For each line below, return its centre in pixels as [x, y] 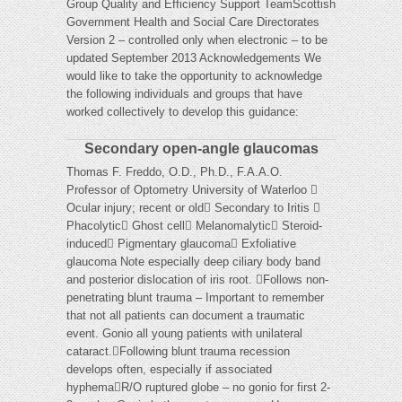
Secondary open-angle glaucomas [201, 149]
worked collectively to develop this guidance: [183, 112]
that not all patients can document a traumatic [186, 316]
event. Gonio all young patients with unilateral [184, 334]
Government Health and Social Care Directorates [193, 22]
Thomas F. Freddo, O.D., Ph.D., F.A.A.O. [175, 172]
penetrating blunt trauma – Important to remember [195, 298]
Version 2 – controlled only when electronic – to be [197, 40]
